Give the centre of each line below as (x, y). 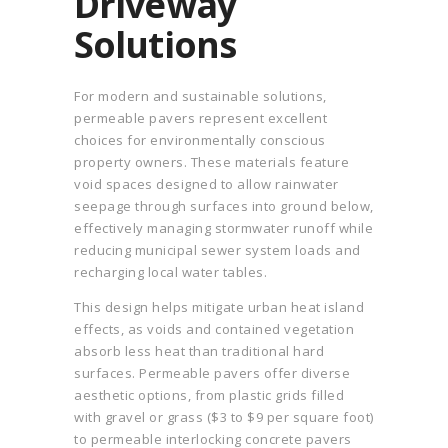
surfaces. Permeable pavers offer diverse (212, 373)
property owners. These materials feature (211, 162)
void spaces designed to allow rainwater (206, 184)
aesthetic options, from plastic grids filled (209, 395)
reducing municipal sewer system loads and (217, 250)
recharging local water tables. (170, 272)
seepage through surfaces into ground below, (224, 206)
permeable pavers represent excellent (200, 118)
